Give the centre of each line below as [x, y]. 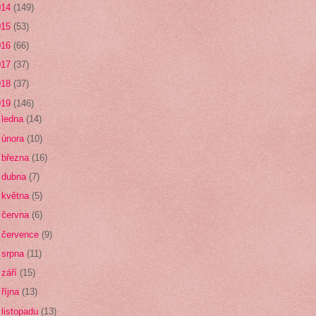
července [22, 234]
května [17, 196]
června [17, 215]
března [17, 157]
